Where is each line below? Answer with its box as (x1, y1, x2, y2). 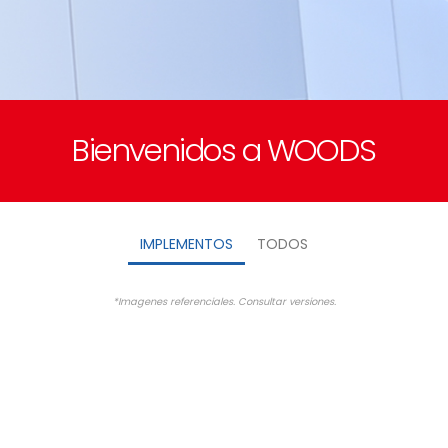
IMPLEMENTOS (140, 234, 233, 254)
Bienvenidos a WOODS (72, 129, 376, 172)
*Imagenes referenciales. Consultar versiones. (112, 295, 336, 308)
